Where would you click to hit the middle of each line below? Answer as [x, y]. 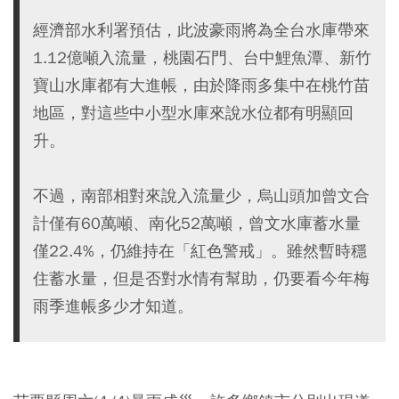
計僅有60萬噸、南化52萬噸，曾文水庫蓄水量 [197, 223]
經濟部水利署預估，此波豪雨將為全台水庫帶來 [201, 30]
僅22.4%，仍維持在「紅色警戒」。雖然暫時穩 [200, 251]
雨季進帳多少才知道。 [113, 306]
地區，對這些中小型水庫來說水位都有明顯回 [193, 113]
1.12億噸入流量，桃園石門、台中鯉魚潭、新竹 [202, 57]
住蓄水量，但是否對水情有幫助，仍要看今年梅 [201, 278]
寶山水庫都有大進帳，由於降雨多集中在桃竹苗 [201, 85]
